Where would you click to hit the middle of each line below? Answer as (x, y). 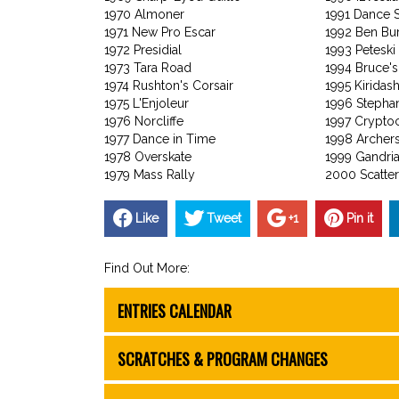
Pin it (359, 219)
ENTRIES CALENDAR (175, 311)
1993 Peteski (360, 49)
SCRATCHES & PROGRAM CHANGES (223, 359)
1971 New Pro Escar (160, 32)
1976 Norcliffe (144, 121)
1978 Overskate (148, 156)
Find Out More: (147, 269)
